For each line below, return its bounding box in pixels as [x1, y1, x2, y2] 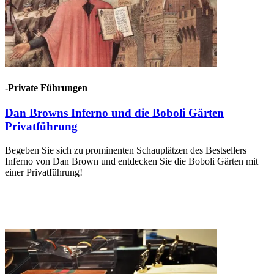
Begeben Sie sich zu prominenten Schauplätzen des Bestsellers [5, 145, 246, 156]
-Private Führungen [5, 83, 87, 94]
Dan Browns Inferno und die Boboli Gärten [5, 106, 224, 120]
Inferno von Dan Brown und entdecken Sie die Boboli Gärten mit [5, 156, 258, 167]
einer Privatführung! [5, 167, 83, 178]
